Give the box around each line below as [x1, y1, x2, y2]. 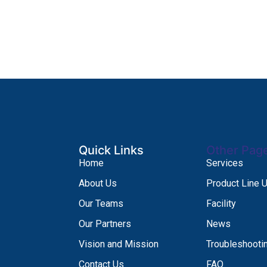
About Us [79, 177, 117, 189]
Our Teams [79, 197, 123, 209]
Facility [206, 197, 237, 209]
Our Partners [79, 218, 131, 229]
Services [206, 157, 244, 169]
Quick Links [79, 142, 144, 157]
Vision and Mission [79, 238, 159, 250]
